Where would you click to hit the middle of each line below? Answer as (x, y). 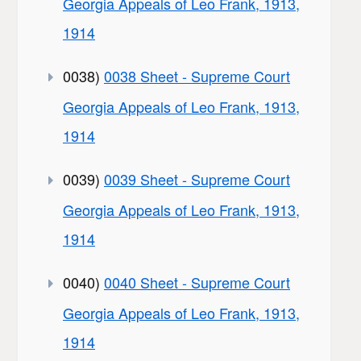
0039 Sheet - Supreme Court (197, 179)
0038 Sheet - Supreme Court (197, 76)
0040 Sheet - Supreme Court (197, 282)
